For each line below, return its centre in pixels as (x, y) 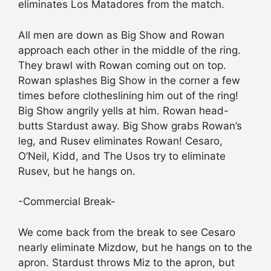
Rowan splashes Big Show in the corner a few (129, 80)
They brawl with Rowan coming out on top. (122, 65)
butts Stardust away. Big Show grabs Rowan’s (130, 126)
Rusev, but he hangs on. (77, 171)
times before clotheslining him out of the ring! (128, 95)
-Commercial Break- (67, 202)
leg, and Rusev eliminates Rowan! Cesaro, (120, 141)
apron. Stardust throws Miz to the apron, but (126, 262)
